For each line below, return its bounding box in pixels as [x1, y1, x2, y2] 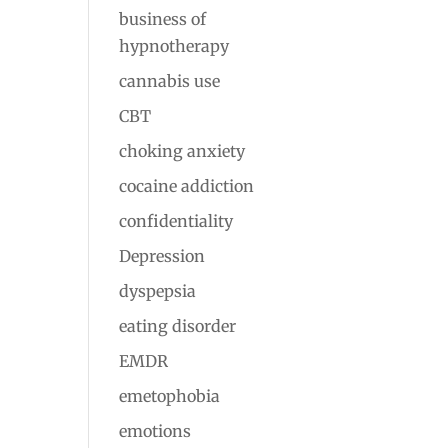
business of [119, 9, 207, 29]
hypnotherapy [119, 36, 230, 56]
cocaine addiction [119, 176, 255, 196]
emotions [119, 421, 192, 441]
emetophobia [119, 386, 221, 406]
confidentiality [119, 211, 234, 231]
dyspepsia [119, 281, 197, 301]
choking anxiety [119, 141, 246, 161]
